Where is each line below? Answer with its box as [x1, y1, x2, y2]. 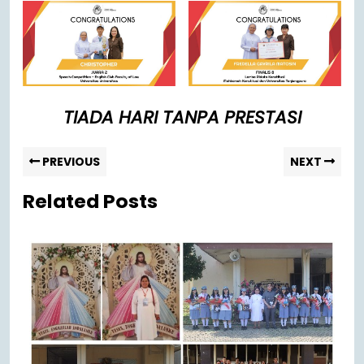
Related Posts [23, 188, 158, 215]
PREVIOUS [40, 154, 100, 171]
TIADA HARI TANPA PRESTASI [63, 105, 301, 131]
